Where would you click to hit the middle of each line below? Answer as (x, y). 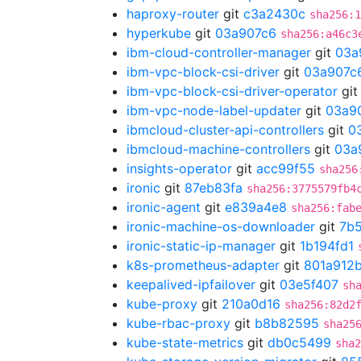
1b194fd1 (327, 246)
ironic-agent (164, 207)
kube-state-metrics (185, 342)
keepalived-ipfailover (191, 284)
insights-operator (179, 168)
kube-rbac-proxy (178, 323)
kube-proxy (162, 304)
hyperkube (159, 33)
